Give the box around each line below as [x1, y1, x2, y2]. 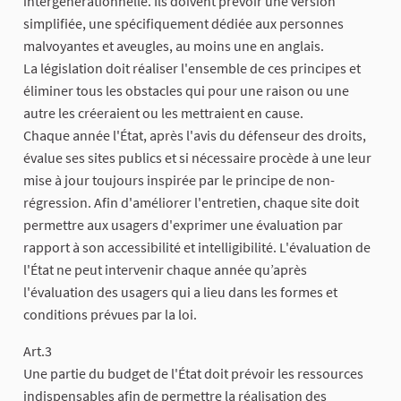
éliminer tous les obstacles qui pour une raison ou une [23, 81, 349, 99]
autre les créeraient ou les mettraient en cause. [23, 103, 303, 122]
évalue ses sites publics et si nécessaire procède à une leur [23, 148, 371, 166]
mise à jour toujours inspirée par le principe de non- [23, 170, 335, 189]
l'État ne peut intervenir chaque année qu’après [23, 260, 307, 278]
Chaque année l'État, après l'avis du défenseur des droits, [23, 125, 366, 144]
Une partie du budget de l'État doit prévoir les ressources [23, 363, 363, 382]
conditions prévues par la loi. [23, 304, 197, 323]
